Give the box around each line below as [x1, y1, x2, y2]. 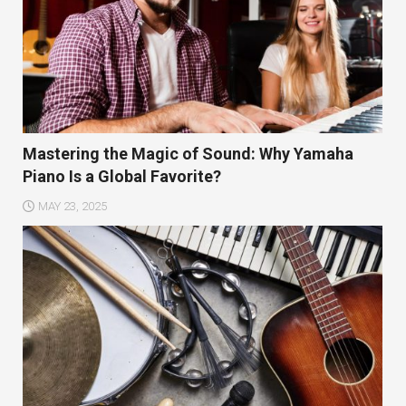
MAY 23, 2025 [38, 199, 107, 214]
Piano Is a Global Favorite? [23, 167, 221, 187]
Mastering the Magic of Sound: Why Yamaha [23, 144, 353, 164]
